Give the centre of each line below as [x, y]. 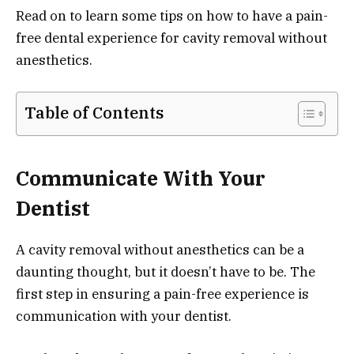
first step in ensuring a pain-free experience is [162, 294]
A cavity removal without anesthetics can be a [160, 249]
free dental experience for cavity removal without [171, 38]
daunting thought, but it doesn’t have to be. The [166, 271]
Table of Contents [94, 113]
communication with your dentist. [124, 316]
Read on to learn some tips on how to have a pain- [172, 15]
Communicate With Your [141, 178]
